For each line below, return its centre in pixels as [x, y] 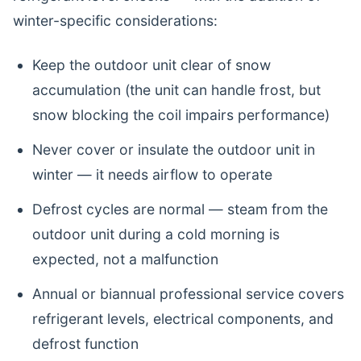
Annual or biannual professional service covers [188, 294]
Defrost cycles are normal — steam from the [180, 209]
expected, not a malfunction [125, 259]
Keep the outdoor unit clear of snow [151, 65]
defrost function [85, 344]
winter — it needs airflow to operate [152, 174]
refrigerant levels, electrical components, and [183, 319]
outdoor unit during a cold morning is [156, 234]
